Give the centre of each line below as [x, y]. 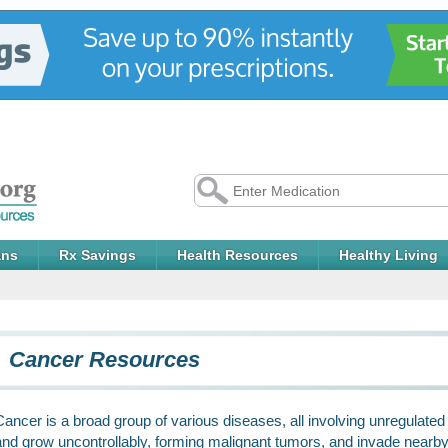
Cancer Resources [104, 359]
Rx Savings [97, 255]
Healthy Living [388, 255]
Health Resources [237, 255]
